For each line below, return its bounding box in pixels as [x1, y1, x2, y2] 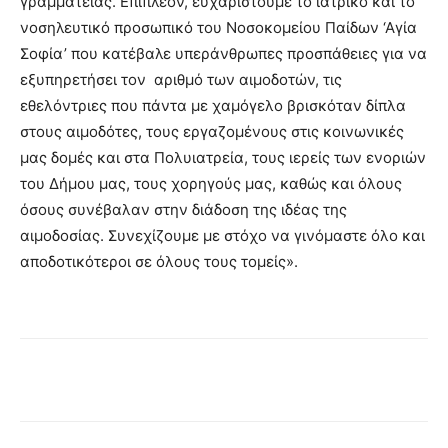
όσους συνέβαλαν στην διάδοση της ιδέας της [20, 200, 347, 219]
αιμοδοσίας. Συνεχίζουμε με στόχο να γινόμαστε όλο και [20, 226, 425, 245]
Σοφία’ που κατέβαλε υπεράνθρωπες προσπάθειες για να [20, 44, 427, 63]
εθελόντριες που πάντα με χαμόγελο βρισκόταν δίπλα [20, 96, 406, 115]
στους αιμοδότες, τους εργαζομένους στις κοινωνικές [20, 122, 404, 141]
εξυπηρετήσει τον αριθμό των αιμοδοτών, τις [20, 70, 342, 89]
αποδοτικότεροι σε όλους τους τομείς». [20, 252, 298, 271]
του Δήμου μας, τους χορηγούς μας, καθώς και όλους [20, 174, 402, 193]
